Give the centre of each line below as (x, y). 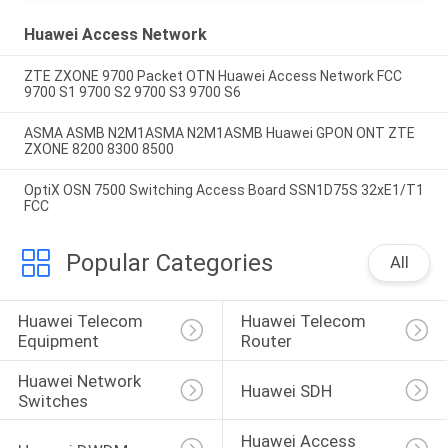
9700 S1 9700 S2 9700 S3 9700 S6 (132, 92)
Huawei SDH (286, 391)
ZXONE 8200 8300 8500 (98, 149)
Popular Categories (169, 262)
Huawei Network (81, 381)
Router (266, 341)
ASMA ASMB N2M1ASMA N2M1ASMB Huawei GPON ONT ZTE (219, 133)
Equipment (58, 341)
